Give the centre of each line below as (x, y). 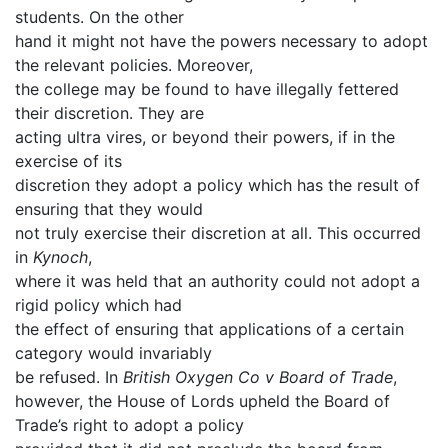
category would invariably (113, 352)
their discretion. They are (109, 112)
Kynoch (60, 256)
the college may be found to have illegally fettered (207, 88)
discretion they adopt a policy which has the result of (217, 184)
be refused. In (69, 376)
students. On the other (99, 16)
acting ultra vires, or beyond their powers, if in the (205, 136)
